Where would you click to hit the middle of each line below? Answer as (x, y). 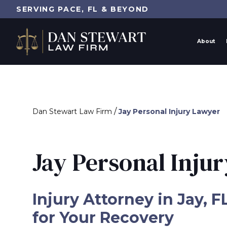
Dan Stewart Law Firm (72, 111)
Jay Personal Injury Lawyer (169, 111)
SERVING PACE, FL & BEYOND (83, 9)
